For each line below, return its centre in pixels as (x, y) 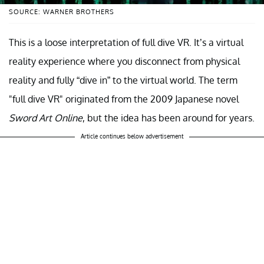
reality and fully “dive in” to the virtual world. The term (123, 80)
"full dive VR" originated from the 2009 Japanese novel (124, 99)
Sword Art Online (46, 118)
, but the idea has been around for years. (169, 118)
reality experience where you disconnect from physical (124, 62)
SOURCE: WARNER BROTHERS (62, 12)
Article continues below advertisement (132, 136)
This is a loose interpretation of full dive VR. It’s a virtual (126, 43)
